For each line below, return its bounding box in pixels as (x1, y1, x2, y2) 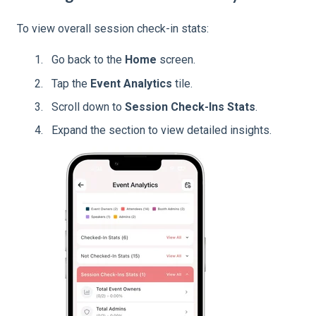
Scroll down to (51, 99, 125, 114)
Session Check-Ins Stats (125, 99, 255, 114)
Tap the (51, 76, 90, 90)
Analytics (123, 76, 172, 90)
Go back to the (51, 53, 125, 67)
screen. (157, 53, 195, 67)
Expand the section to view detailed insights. (51, 123, 272, 137)
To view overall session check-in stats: (17, 21, 209, 35)
